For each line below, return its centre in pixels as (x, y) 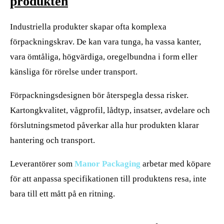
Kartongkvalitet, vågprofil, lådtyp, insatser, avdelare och (110, 110)
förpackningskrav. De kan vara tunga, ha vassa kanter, (105, 42)
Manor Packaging (107, 164)
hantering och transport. (52, 140)
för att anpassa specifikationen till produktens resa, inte (108, 179)
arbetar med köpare (176, 164)
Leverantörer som (42, 164)
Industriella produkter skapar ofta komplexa (88, 27)
